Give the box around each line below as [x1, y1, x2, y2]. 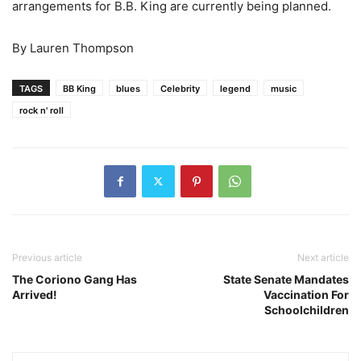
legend [220, 82, 251, 94]
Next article [297, 251, 349, 263]
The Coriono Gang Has [12, 272, 137, 286]
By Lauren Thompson [12, 39, 134, 56]
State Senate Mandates [223, 272, 349, 286]
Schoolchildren [264, 302, 349, 317]
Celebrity [160, 82, 200, 94]
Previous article [12, 251, 82, 263]
